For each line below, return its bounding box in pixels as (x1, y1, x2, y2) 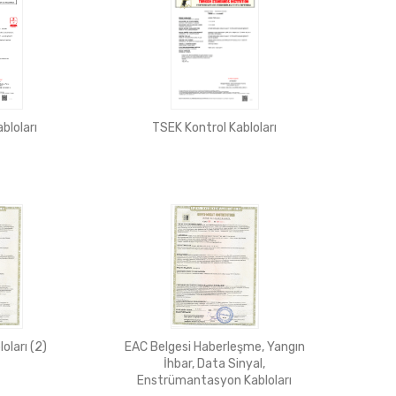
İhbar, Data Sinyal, (164, 356, 266, 372)
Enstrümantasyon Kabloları (137, 373, 293, 389)
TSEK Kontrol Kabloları (152, 120, 278, 136)
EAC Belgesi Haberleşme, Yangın (124, 339, 305, 355)
